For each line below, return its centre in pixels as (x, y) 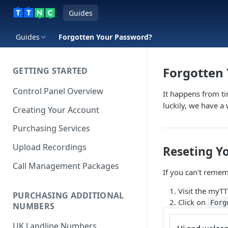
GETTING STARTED (50, 71)
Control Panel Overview (58, 91)
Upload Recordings (50, 147)
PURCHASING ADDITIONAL (68, 195)
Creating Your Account (56, 110)
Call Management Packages (66, 166)
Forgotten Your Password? (105, 37)
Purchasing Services (51, 129)
